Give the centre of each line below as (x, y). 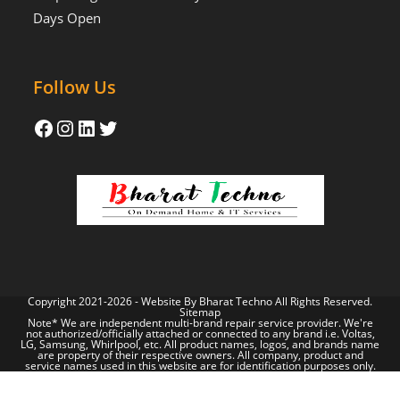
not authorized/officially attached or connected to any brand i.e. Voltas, (200, 333)
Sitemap (200, 312)
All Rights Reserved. (322, 301)
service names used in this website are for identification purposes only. (200, 365)
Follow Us (75, 87)
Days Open (67, 17)
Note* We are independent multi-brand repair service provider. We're (200, 322)
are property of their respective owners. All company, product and (200, 354)
